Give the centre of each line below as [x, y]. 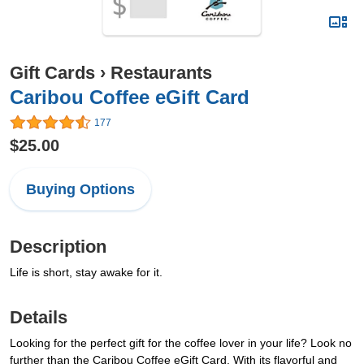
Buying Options [80, 190]
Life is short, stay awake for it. [86, 273]
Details [39, 318]
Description [58, 247]
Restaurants [161, 73]
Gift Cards [52, 73]
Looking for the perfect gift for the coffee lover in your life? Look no [181, 343]
